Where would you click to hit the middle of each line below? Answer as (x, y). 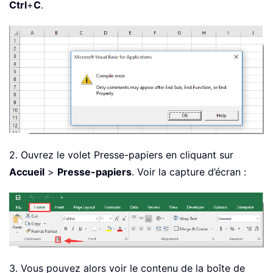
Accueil (27, 172)
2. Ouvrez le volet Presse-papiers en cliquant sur (121, 154)
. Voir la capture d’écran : (189, 172)
